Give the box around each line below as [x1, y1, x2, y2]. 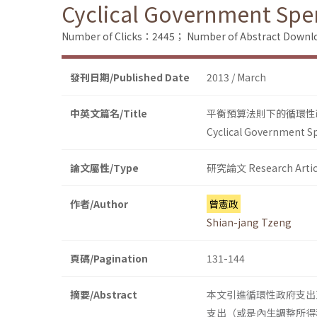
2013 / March [207, 70, 266, 85]
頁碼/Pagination [70, 251, 148, 266]
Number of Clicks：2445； [62, 29, 185, 44]
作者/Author [70, 197, 128, 212]
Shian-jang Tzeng [207, 215, 292, 230]
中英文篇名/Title [70, 106, 147, 121]
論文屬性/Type [70, 161, 139, 175]
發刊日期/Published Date [70, 70, 190, 85]
